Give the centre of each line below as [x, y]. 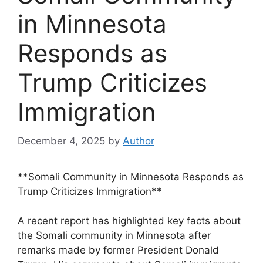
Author [139, 141]
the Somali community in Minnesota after [114, 235]
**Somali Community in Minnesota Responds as [131, 176]
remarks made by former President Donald [118, 250]
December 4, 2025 [61, 141]
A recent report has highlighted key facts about [129, 221]
